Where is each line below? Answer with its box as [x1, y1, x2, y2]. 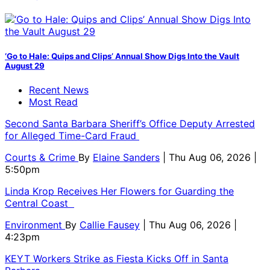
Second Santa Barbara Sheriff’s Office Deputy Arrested [5, 117, 255, 130]
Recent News [29, 83, 89, 96]
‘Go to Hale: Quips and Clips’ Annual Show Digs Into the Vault [5, 51, 239, 61]
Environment [5, 218, 65, 231]
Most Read [29, 95, 78, 108]
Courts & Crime [5, 151, 78, 163]
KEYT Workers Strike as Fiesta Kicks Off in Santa [5, 252, 228, 265]
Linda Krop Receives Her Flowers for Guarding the [5, 184, 234, 197]
